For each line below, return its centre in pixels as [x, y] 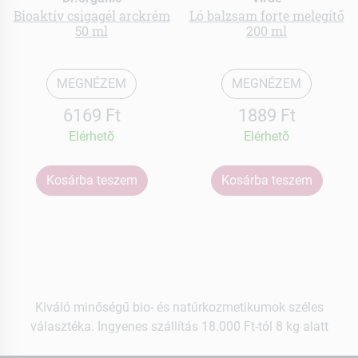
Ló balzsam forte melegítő [267, 15]
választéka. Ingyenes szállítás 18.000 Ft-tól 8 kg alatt [179, 326]
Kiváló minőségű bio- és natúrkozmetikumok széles [179, 307]
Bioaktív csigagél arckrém [91, 15]
